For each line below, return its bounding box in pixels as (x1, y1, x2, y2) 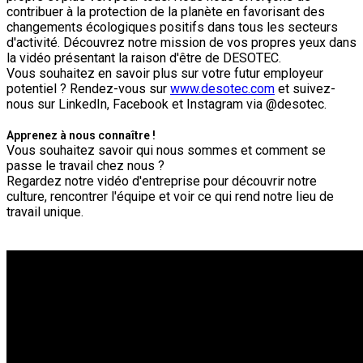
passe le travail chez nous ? (6, 157, 168, 173)
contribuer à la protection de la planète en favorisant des (6, 3, 325, 19)
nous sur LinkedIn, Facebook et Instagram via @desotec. (6, 96, 327, 112)
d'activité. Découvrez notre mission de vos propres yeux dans (6, 34, 357, 50)
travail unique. (6, 203, 87, 220)
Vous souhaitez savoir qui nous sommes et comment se (6, 142, 326, 158)
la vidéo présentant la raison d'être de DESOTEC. (6, 49, 281, 66)
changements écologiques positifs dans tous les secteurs (6, 19, 338, 35)
